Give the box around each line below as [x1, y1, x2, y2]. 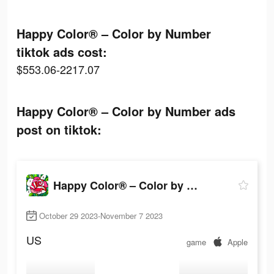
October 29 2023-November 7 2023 [39, 210, 163, 222]
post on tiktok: [17, 120, 102, 138]
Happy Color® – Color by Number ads [17, 102, 235, 120]
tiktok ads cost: [17, 43, 107, 61]
